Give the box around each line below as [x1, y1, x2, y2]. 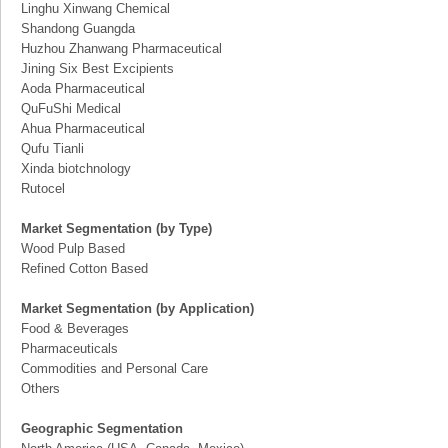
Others [21, 381, 60, 396]
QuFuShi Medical [21, 101, 121, 116]
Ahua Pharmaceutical [21, 121, 145, 136]
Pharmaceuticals [21, 341, 118, 356]
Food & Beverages [21, 321, 129, 336]
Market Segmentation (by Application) [21, 301, 254, 316]
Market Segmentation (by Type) [21, 221, 212, 236]
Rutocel [21, 181, 65, 196]
